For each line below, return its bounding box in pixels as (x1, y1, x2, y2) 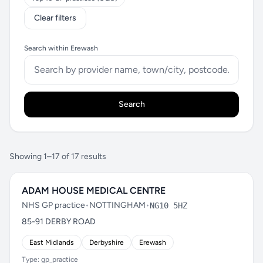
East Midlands (29, 238, 74, 247)
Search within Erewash (24, 44, 98, 52)
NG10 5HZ (150, 201, 187, 210)
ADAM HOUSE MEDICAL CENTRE (22, 185, 166, 196)
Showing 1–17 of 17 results (9, 151, 106, 161)
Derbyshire (89, 238, 124, 247)
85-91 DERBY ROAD (22, 217, 96, 227)
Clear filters (34, 13, 76, 23)
